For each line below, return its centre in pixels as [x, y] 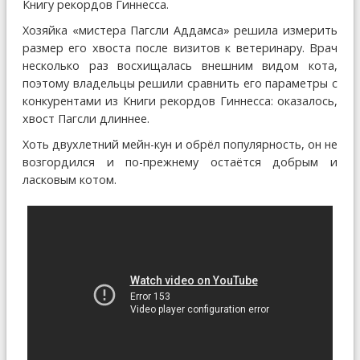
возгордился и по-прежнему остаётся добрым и [180, 162]
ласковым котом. [70, 179]
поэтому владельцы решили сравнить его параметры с [180, 83]
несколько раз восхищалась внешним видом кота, [180, 65]
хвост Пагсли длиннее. [86, 118]
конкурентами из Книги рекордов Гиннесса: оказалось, [180, 100]
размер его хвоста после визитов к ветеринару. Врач [180, 47]
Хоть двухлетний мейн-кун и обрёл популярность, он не [180, 144]
